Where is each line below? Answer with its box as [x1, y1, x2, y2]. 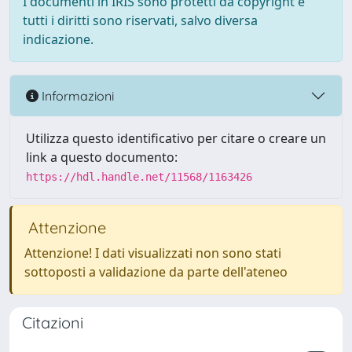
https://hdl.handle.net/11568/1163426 [26, 170, 252, 183]
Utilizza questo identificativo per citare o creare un [26, 130, 326, 147]
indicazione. [23, 31, 93, 48]
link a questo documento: [26, 148, 178, 166]
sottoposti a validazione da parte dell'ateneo [24, 263, 288, 280]
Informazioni [38, 87, 114, 104]
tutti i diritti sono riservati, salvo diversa [23, 12, 258, 29]
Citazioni [22, 313, 83, 332]
